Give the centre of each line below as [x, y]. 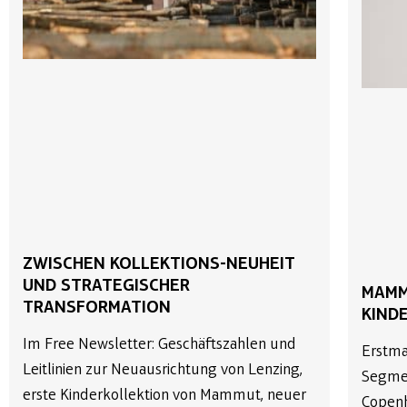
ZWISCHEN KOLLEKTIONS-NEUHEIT [159, 264]
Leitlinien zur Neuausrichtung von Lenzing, [163, 370]
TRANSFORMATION [97, 308]
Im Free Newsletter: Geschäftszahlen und [159, 344]
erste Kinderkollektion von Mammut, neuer [164, 395]
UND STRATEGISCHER [106, 286]
